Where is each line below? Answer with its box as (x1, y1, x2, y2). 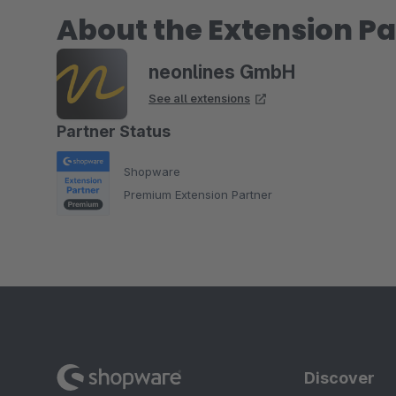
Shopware (124, 164, 180, 179)
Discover (304, 369, 375, 387)
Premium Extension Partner (124, 187, 272, 202)
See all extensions (148, 90, 250, 105)
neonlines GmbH (148, 60, 295, 83)
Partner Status (57, 121, 171, 141)
